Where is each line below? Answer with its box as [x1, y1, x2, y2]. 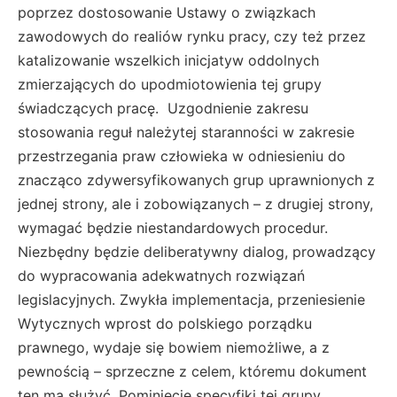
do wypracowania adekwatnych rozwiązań [18, 266, 305, 284]
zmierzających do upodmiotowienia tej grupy [18, 74, 322, 93]
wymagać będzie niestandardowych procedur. [18, 218, 328, 237]
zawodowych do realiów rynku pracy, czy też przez [18, 27, 366, 45]
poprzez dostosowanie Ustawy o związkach [18, 3, 315, 21]
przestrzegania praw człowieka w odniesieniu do [18, 146, 346, 165]
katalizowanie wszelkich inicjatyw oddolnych [18, 51, 319, 69]
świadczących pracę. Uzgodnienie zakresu [18, 98, 308, 117]
